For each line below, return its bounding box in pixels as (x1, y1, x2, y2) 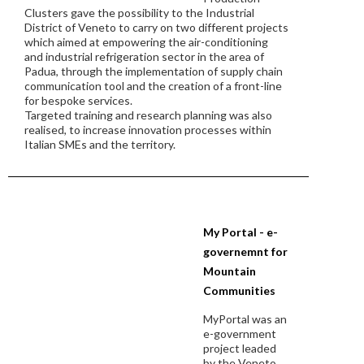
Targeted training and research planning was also (24, 108, 272, 122)
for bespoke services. (24, 93, 132, 107)
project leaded (203, 341, 276, 355)
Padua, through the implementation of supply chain (24, 64, 283, 78)
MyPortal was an (203, 312, 287, 326)
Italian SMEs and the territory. (24, 137, 175, 151)
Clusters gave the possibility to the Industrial (24, 6, 254, 19)
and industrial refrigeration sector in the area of (24, 50, 264, 63)
